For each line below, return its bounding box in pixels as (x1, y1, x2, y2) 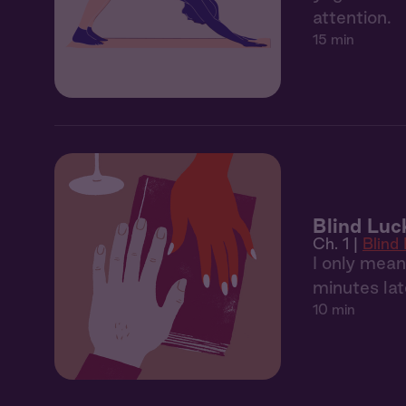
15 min (313, 32, 354, 47)
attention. (313, 7, 391, 27)
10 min (313, 301, 355, 317)
